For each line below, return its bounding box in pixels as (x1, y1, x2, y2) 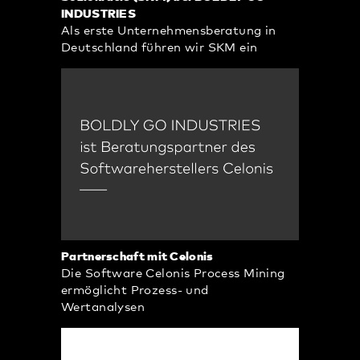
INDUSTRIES (61, 8, 137, 21)
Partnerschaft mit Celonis (61, 250, 214, 263)
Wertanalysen (61, 301, 145, 313)
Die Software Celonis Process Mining (61, 267, 285, 280)
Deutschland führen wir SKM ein (61, 42, 258, 55)
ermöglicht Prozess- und (61, 284, 209, 297)
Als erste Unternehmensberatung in (61, 25, 276, 38)
